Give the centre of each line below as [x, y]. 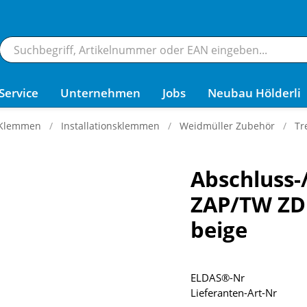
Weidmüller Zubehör [227, 126]
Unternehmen [100, 93]
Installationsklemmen [110, 126]
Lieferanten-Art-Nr [233, 293]
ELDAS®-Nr [217, 278]
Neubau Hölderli [254, 93]
